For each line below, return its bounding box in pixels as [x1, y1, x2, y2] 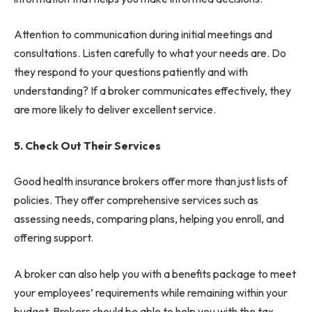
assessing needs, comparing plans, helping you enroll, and [14, 212, 284, 226]
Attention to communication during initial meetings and [14, 27, 272, 42]
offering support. [14, 231, 93, 245]
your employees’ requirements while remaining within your [14, 285, 288, 299]
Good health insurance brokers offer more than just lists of [14, 174, 288, 189]
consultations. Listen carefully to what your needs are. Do [14, 46, 286, 61]
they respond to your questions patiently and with [14, 65, 248, 79]
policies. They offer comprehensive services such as [14, 193, 258, 208]
